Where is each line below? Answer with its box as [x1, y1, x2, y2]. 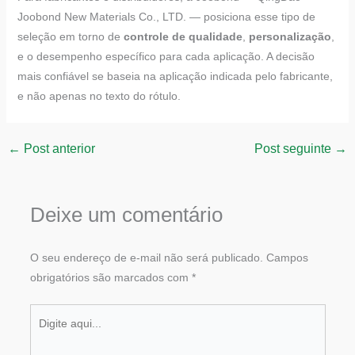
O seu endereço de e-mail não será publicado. [29, 251, 263, 265]
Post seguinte [254, 142, 335, 156]
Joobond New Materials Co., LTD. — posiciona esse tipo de [17, 10, 315, 24]
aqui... [29, 326, 60, 340]
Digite [29, 307, 58, 320]
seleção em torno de [17, 30, 124, 44]
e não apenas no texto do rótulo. [17, 90, 181, 103]
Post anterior [20, 142, 95, 156]
